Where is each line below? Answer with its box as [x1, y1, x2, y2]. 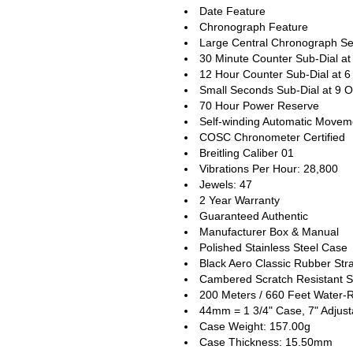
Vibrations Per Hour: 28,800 [199, 162, 338, 175]
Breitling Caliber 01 [199, 146, 294, 159]
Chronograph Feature [199, 20, 308, 33]
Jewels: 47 [199, 177, 252, 191]
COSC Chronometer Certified [199, 130, 345, 143]
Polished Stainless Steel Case [199, 240, 347, 254]
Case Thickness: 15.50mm [199, 335, 333, 348]
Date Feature [199, 4, 266, 17]
